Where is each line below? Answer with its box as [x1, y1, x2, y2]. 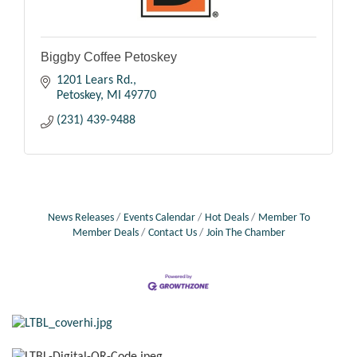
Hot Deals [204, 213, 249, 224]
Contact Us [147, 228, 197, 239]
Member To [257, 213, 310, 224]
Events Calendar [123, 213, 195, 224]
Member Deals [72, 228, 139, 239]
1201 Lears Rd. [57, 74, 133, 88]
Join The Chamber [206, 228, 285, 239]
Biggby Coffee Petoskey [41, 50, 177, 65]
